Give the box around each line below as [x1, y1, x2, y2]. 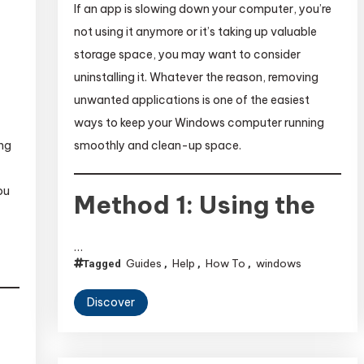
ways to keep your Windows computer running [74, 115, 325, 130]
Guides [126, 256, 162, 270]
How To [206, 256, 246, 270]
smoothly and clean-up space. [74, 137, 242, 153]
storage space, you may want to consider [74, 46, 301, 62]
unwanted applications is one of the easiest [74, 92, 310, 107]
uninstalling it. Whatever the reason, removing [74, 69, 319, 84]
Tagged [83, 257, 124, 270]
